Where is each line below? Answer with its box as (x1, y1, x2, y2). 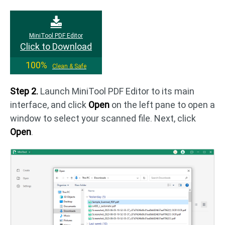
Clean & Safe (52, 62, 86, 70)
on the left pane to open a (109, 99, 215, 110)
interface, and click (10, 99, 88, 110)
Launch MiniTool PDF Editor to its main (38, 85, 194, 96)
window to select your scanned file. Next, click (10, 113, 196, 124)
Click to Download (20, 41, 92, 52)
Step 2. (10, 85, 38, 96)
